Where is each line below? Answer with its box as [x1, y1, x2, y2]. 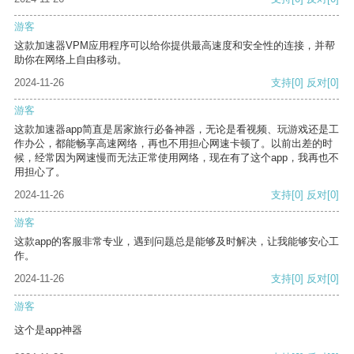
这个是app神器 [14, 324, 82, 337]
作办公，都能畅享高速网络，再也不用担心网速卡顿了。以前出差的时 [14, 137, 333, 150]
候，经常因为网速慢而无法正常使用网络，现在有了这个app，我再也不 [14, 152, 339, 164]
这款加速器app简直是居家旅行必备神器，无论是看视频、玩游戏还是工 [14, 123, 339, 136]
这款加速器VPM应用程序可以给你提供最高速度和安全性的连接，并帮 [14, 40, 335, 52]
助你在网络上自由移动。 [14, 54, 127, 66]
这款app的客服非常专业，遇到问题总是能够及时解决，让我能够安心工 [14, 235, 339, 248]
